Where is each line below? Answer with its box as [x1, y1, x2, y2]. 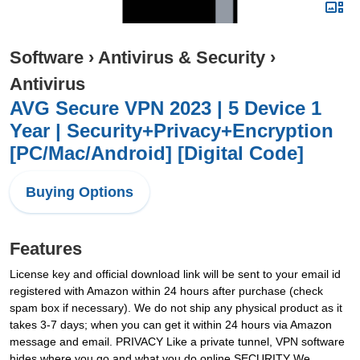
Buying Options [26, 184, 133, 200]
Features [10, 239, 82, 259]
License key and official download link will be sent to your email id [10, 268, 341, 280]
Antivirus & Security [98, 47, 265, 67]
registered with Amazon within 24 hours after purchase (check [10, 284, 323, 297]
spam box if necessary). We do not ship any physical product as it [10, 301, 342, 314]
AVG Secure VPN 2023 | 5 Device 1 [10, 97, 321, 119]
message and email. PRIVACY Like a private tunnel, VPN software [10, 335, 345, 348]
